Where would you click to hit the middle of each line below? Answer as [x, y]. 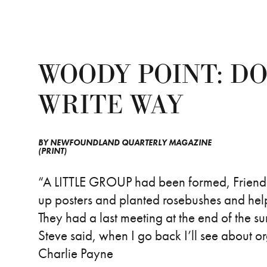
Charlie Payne [76, 253]
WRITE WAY [111, 105]
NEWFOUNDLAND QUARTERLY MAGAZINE [131, 142]
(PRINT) [52, 151]
